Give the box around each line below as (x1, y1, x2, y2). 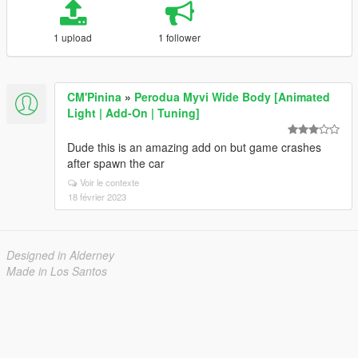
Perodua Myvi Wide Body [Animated (134, 89, 330, 105)
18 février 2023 (68, 190, 126, 203)
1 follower (158, 30, 201, 44)
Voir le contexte (80, 176, 139, 189)
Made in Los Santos (6, 263, 107, 279)
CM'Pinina (67, 89, 121, 105)
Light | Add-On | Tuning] (67, 105, 200, 121)
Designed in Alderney (6, 247, 114, 263)
